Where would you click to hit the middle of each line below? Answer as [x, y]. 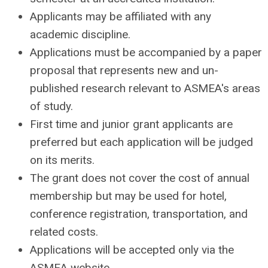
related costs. [64, 232]
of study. [51, 106]
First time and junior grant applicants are [131, 124]
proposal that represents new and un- [124, 70]
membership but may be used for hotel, [128, 196]
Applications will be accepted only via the [132, 250]
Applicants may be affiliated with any [121, 16]
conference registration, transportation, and [139, 214]
